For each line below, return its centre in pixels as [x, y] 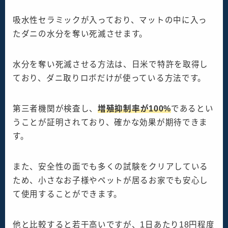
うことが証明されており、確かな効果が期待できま [110, 123]
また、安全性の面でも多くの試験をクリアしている [111, 167]
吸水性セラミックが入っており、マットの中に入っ [110, 20]
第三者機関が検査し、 [55, 109]
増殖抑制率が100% [134, 109]
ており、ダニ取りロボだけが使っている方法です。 [110, 78]
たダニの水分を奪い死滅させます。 [80, 34]
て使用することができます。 [68, 194]
